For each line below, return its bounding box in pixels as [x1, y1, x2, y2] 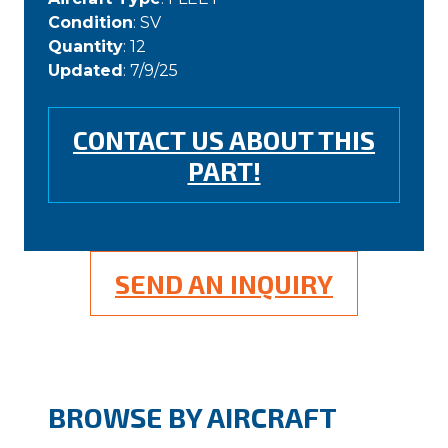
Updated [48, 61, 123, 81]
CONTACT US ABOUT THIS [73, 124, 375, 156]
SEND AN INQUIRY [115, 268, 333, 300]
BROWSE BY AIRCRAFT [48, 400, 337, 435]
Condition [48, 13, 133, 33]
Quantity [48, 37, 123, 57]
